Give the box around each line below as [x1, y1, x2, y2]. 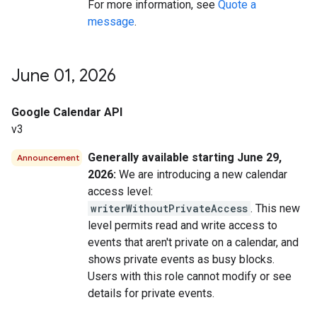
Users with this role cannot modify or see [88, 270, 292, 283]
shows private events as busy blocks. [88, 253, 275, 266]
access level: [88, 185, 153, 198]
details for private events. [88, 287, 214, 300]
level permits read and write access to [88, 219, 277, 232]
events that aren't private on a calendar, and [88, 236, 299, 249]
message [88, 15, 134, 28]
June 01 [11, 65, 71, 86]
